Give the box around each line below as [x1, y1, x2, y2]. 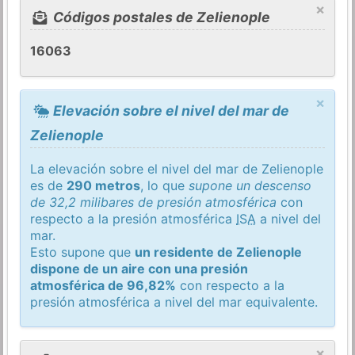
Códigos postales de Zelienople [49, 9, 270, 26]
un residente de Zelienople [135, 243, 303, 260]
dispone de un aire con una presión [30, 260, 249, 277]
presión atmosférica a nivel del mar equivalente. [30, 293, 319, 310]
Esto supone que [30, 243, 136, 260]
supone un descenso [189, 177, 312, 193]
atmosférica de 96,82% [30, 277, 177, 293]
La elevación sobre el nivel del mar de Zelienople [30, 160, 324, 177]
